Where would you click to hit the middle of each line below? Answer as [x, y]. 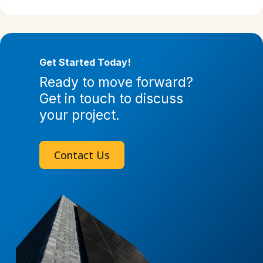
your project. [79, 115]
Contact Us [82, 155]
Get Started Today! [85, 63]
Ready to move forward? [116, 82]
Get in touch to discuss [111, 99]
